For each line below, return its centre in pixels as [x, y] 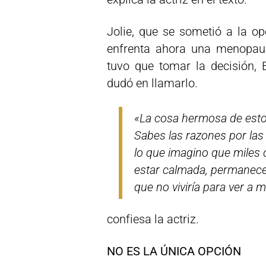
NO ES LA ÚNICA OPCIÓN [174, 251]
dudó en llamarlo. [152, 83]
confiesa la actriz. [153, 219]
